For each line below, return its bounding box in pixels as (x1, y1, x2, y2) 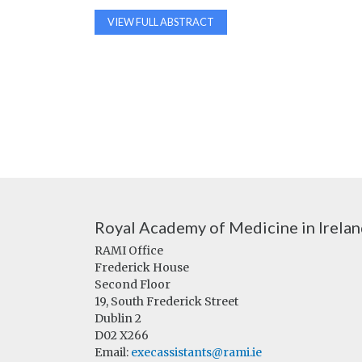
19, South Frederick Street (95, 294, 238, 309)
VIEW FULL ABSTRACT (107, 15, 214, 28)
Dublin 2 (95, 311, 141, 326)
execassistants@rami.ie (131, 345, 262, 360)
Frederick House (95, 260, 189, 275)
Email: (95, 345, 131, 360)
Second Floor (95, 277, 170, 292)
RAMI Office (95, 243, 163, 258)
